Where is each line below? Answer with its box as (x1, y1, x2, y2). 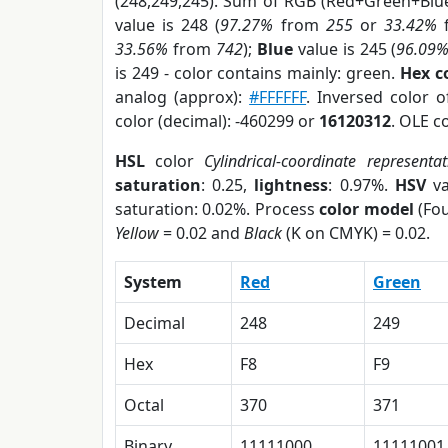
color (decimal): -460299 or (115, 110, 319, 132)
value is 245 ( (292, 38, 397, 60)
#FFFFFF (249, 86, 307, 108)
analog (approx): (115, 86, 250, 108)
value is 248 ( (115, 14, 221, 36)
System (124, 271, 182, 293)
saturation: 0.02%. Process (115, 198, 320, 220)
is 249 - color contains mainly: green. (115, 62, 401, 84)
